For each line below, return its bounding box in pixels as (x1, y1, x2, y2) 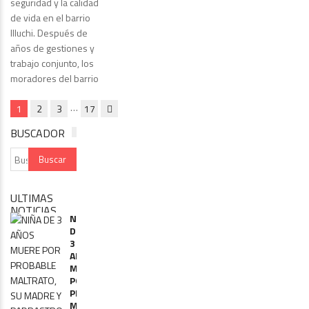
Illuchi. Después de (10, 26, 88, 41)
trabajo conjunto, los (10, 56, 94, 71)
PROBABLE (70, 286, 117, 301)
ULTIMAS (10, 190, 53, 207)
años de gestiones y (10, 41, 94, 56)
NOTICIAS (10, 202, 57, 219)
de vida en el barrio (10, 10, 90, 26)
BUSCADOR (10, 125, 65, 142)
